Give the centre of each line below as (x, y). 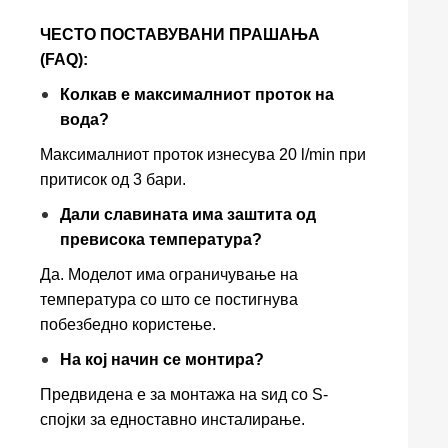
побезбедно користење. (128, 324)
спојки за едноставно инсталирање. (172, 419)
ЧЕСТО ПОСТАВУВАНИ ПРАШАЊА (180, 34)
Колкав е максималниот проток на (197, 94)
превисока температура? (161, 239)
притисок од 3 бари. (113, 179)
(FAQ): (64, 59)
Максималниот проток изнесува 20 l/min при (203, 154)
